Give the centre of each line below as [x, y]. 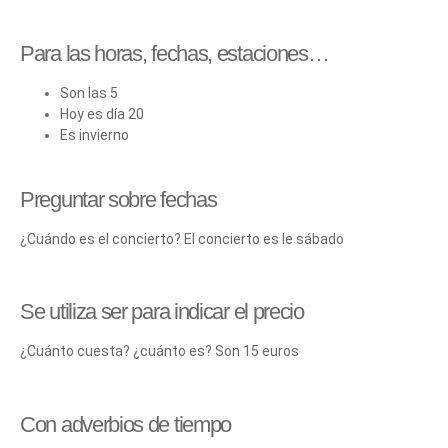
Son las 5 [89, 92]
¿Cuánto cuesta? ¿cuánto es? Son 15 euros [159, 351]
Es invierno [94, 134]
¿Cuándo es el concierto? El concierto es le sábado [182, 238]
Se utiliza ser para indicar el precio [162, 312]
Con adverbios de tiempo [126, 425]
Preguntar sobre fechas [118, 199]
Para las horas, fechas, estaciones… [174, 53]
